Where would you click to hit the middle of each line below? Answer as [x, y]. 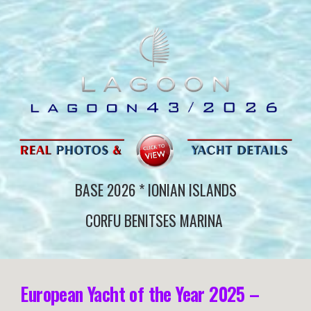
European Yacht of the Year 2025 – [140, 294]
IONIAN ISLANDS [190, 190]
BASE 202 [101, 190]
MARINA [199, 220]
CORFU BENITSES [131, 220]
